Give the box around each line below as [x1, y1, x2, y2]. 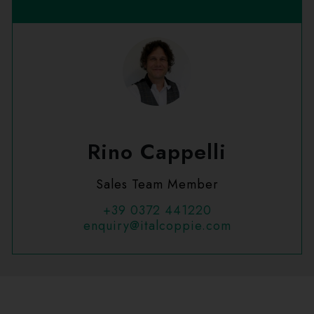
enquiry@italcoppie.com [83, 216, 231, 235]
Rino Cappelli [88, 137, 226, 168]
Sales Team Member [95, 175, 219, 194]
